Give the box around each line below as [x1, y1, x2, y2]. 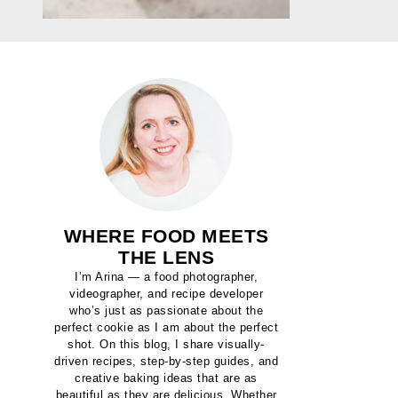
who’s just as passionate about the [69, 304, 263, 317]
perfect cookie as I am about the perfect [54, 321, 278, 334]
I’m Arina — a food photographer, [75, 270, 258, 283]
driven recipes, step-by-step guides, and [54, 354, 278, 368]
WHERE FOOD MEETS [63, 226, 269, 246]
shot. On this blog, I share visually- [68, 338, 265, 351]
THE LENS [118, 247, 214, 267]
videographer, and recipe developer [69, 287, 263, 300]
